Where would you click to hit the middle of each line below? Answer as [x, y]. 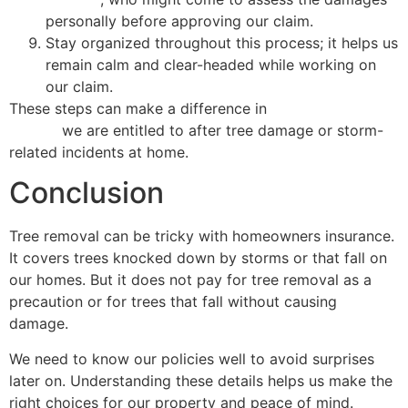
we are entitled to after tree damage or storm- [220, 130]
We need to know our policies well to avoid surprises [192, 358]
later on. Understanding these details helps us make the [201, 380]
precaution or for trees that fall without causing [173, 302]
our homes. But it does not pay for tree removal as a [190, 280]
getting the [309, 108]
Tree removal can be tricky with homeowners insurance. [202, 236]
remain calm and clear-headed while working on [211, 64]
